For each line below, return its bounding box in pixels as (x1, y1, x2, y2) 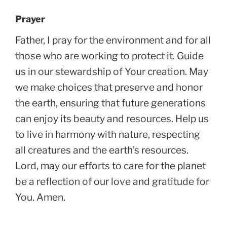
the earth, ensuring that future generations (15, 96, 206, 109)
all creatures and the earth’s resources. (15, 143, 188, 156)
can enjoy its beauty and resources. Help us (15, 112, 209, 125)
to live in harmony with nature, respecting (15, 128, 200, 140)
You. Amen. (15, 191, 65, 203)
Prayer (15, 14, 45, 25)
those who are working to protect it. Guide (15, 49, 204, 62)
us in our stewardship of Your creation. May (15, 65, 208, 78)
